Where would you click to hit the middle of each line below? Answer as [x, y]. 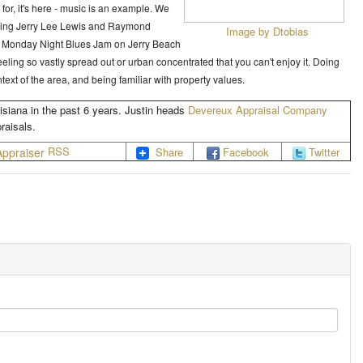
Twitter [324, 152]
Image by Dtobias [267, 31]
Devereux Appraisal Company [258, 110]
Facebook [246, 152]
